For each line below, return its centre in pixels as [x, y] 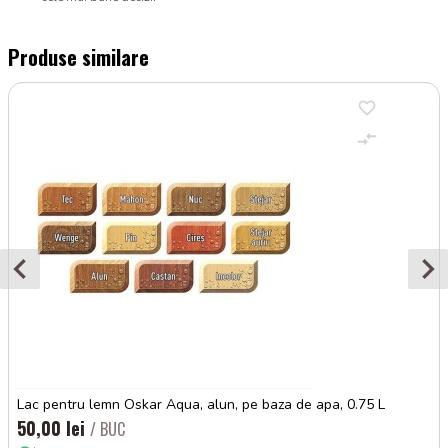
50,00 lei [53, 428]
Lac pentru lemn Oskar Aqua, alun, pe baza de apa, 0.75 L [201, 404]
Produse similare [78, 57]
